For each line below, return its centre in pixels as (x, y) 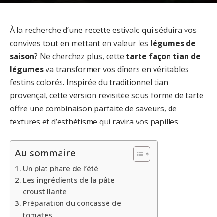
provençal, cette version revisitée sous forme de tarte (107, 95)
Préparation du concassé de (72, 203)
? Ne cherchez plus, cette (80, 56)
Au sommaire (45, 153)
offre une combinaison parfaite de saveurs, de (93, 108)
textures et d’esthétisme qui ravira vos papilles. (95, 122)
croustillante (45, 191)
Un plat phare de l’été (61, 168)
